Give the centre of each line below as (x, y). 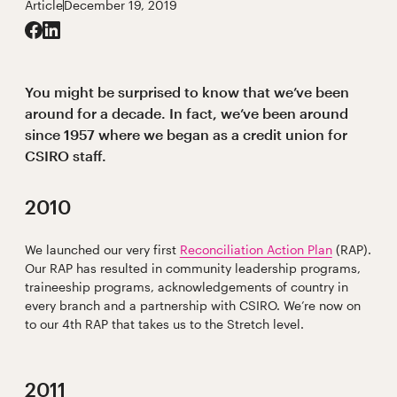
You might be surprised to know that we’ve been (187, 92)
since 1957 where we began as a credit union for (186, 135)
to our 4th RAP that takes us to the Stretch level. (164, 324)
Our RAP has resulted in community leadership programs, (192, 269)
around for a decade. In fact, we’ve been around (186, 113)
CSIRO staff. (65, 156)
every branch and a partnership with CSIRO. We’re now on (192, 306)
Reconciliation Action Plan (256, 250)
